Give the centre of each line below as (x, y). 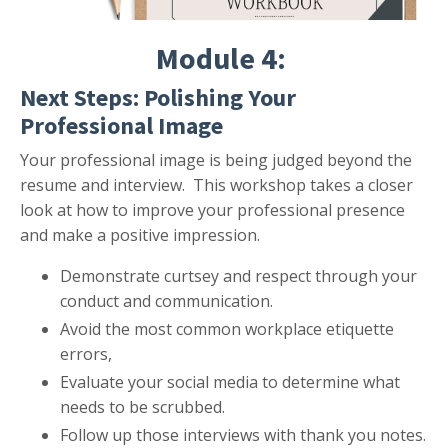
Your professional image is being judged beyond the (216, 159)
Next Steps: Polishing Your (158, 97)
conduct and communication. (166, 300)
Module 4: (224, 57)
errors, (86, 353)
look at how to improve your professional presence (212, 209)
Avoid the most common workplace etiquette (227, 328)
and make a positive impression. (140, 234)
